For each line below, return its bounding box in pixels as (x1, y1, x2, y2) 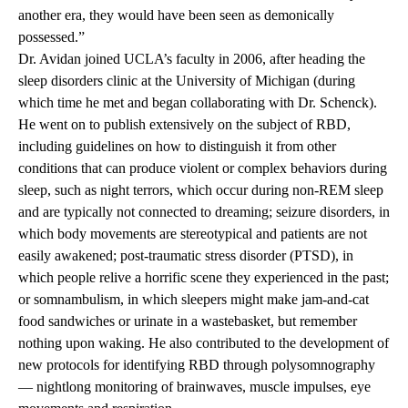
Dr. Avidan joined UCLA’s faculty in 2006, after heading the (18, 51, 365, 67)
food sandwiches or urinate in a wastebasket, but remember (18, 313, 357, 330)
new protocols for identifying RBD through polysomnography (18, 357, 375, 373)
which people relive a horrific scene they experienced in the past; (18, 270, 389, 286)
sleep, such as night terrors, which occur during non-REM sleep (18, 182, 383, 199)
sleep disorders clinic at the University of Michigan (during (18, 73, 355, 89)
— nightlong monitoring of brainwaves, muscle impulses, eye (18, 379, 371, 395)
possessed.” (18, 29, 92, 46)
